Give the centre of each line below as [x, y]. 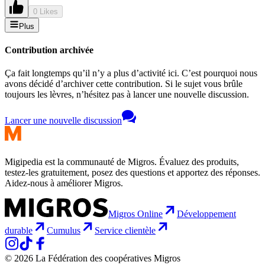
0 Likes [46, 11]
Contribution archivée [49, 50]
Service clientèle [125, 231]
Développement [206, 214]
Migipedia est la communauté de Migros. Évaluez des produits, [122, 162]
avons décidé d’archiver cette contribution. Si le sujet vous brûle [124, 84]
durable [19, 231]
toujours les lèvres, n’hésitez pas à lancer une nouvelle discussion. [127, 95]
